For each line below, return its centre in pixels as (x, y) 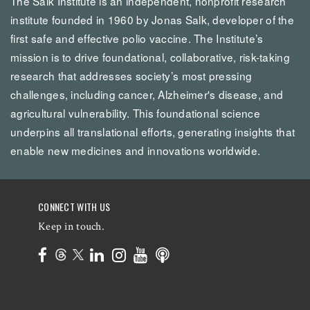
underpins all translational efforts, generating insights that (153, 131)
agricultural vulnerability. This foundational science (135, 112)
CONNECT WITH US (74, 206)
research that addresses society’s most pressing (131, 75)
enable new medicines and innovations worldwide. (136, 150)
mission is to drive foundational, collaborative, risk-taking (150, 56)
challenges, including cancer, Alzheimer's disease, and (147, 94)
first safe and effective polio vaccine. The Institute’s (137, 38)
